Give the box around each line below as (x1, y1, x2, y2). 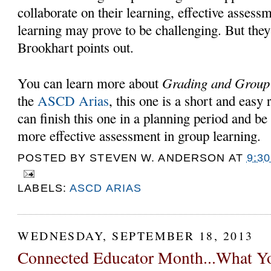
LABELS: (18, 182, 70, 195)
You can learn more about (18, 73, 163, 92)
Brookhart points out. (18, 38, 139, 56)
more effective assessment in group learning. (18, 126, 266, 145)
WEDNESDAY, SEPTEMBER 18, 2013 (18, 227, 253, 244)
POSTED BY (18, 152, 90, 165)
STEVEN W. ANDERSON (90, 152, 226, 165)
